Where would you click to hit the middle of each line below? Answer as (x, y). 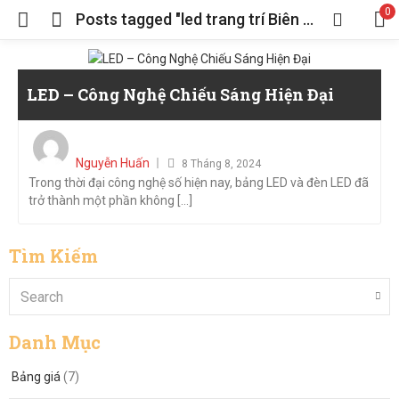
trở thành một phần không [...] (110, 200)
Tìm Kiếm (53, 256)
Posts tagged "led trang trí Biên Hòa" (308, 19)
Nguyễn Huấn (113, 163)
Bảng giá (36, 377)
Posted (204, 134)
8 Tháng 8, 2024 (221, 164)
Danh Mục (55, 342)
